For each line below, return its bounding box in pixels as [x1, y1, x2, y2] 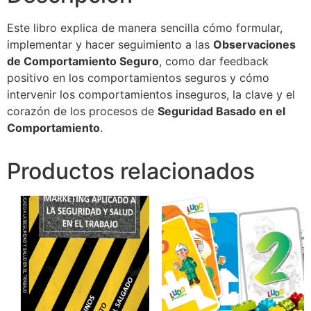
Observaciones [213, 37, 296, 52]
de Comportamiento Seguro [7, 54, 159, 69]
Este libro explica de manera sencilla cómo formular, [7, 21, 283, 35]
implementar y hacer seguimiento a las [7, 37, 213, 52]
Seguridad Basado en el [158, 104, 285, 119]
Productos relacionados [7, 158, 255, 185]
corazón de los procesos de [7, 104, 158, 119]
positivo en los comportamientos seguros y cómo [7, 71, 269, 85]
